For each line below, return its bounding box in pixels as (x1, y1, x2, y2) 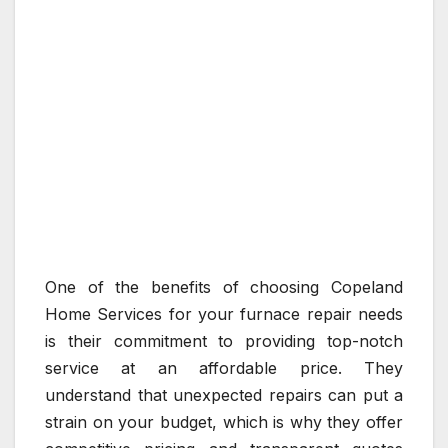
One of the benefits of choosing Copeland (45, 277, 403, 298)
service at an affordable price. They (45, 358, 403, 379)
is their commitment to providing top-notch (45, 331, 403, 352)
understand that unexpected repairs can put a (45, 385, 403, 406)
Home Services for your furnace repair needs (45, 304, 403, 325)
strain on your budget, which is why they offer (45, 412, 403, 433)
